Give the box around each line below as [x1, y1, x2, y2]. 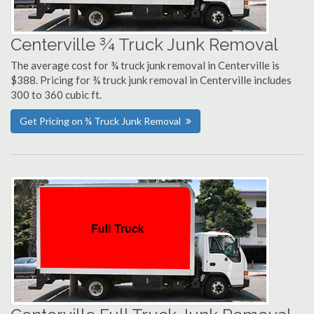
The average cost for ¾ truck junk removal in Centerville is [11, 59, 280, 71]
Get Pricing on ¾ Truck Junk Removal [20, 115, 181, 127]
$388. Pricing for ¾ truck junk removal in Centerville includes [11, 74, 292, 86]
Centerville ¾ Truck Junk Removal [11, 34, 278, 55]
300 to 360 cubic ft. [11, 88, 102, 101]
